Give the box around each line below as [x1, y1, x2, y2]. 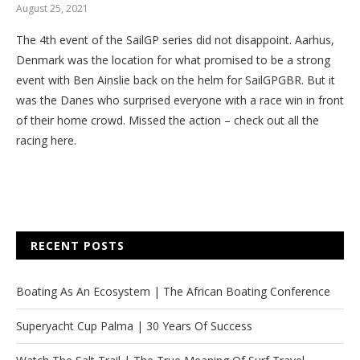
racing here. [16, 133, 76, 148]
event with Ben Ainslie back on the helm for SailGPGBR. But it [16, 72, 335, 88]
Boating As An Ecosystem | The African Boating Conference [16, 284, 330, 299]
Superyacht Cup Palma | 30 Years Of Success [16, 318, 252, 333]
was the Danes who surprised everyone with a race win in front [16, 92, 344, 108]
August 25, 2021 [16, 2, 88, 15]
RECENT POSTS [31, 238, 125, 253]
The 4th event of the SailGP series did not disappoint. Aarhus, [16, 32, 334, 47]
